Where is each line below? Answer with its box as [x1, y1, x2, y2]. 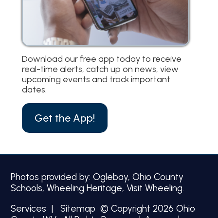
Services [11, 203, 47, 215]
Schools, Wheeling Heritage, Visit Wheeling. [11, 182, 184, 194]
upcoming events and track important [21, 74, 170, 85]
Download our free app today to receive [21, 54, 182, 64]
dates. [21, 84, 47, 95]
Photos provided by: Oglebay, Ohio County [11, 171, 184, 182]
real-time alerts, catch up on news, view [21, 64, 179, 74]
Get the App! [34, 111, 95, 124]
